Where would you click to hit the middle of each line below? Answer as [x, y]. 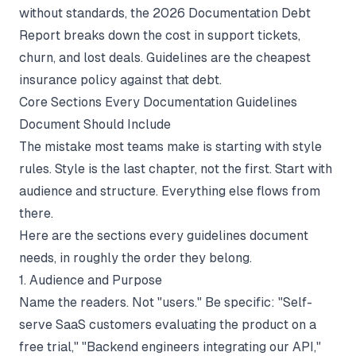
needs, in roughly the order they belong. [135, 257]
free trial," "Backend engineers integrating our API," [170, 346]
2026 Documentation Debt [232, 13]
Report [40, 35]
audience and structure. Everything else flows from [170, 191]
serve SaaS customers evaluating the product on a [168, 324]
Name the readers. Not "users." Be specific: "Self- [166, 302]
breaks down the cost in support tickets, [180, 35]
